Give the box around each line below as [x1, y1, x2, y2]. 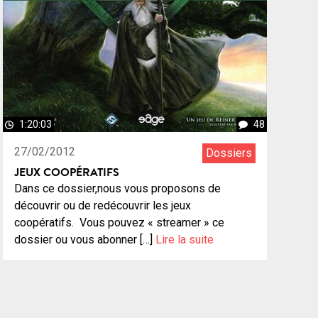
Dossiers [206, 146, 252, 160]
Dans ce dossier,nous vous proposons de [14, 181, 221, 195]
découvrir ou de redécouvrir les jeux [14, 198, 191, 212]
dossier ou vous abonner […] [14, 232, 155, 246]
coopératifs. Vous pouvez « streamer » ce [14, 215, 224, 229]
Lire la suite [155, 232, 214, 246]
